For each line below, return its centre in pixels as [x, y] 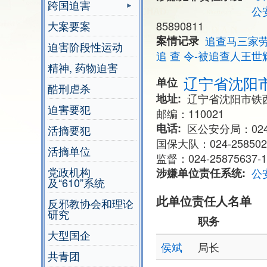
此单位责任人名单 [204, 201]
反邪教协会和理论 [91, 204]
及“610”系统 [76, 183]
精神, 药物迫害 [83, 68]
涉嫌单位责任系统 [199, 173]
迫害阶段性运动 [85, 47]
